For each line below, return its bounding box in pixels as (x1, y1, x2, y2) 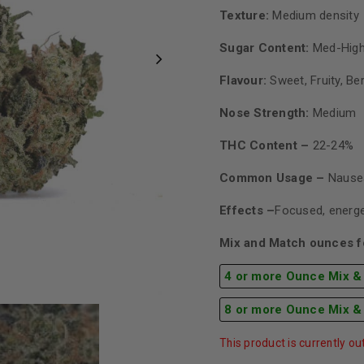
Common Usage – (219, 171, 325, 185)
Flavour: (219, 73, 271, 88)
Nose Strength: (219, 106, 310, 120)
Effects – (219, 203, 275, 218)
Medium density (272, 8, 359, 23)
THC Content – (219, 138, 313, 153)
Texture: (219, 8, 273, 23)
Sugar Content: (219, 41, 313, 55)
